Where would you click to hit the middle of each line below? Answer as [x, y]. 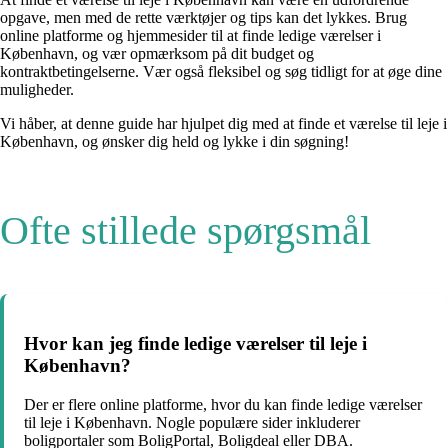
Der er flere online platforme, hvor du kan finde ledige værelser [223, 404]
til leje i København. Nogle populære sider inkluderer [192, 422]
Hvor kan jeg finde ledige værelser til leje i [195, 343]
